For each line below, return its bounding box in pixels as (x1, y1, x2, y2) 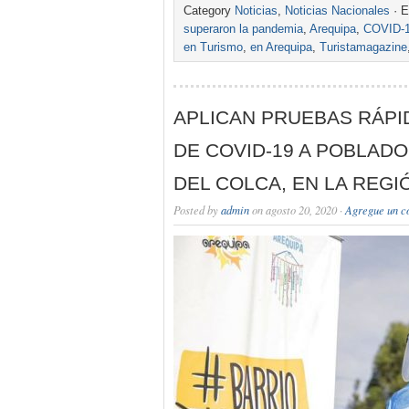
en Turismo (184, 41, 243, 54)
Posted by (173, 203, 221, 217)
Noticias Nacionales (285, 5, 390, 17)
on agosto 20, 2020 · (249, 203, 345, 217)
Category (184, 5, 235, 17)
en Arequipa (250, 41, 312, 54)
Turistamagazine (320, 41, 407, 54)
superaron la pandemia (184, 23, 303, 36)
